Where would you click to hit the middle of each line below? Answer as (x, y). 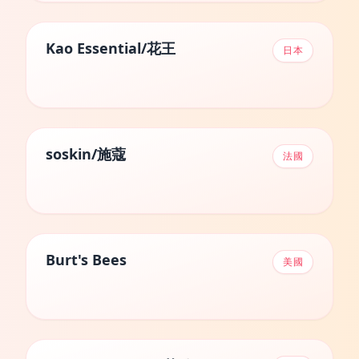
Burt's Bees (86, 260)
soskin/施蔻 (86, 154)
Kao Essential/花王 (111, 48)
